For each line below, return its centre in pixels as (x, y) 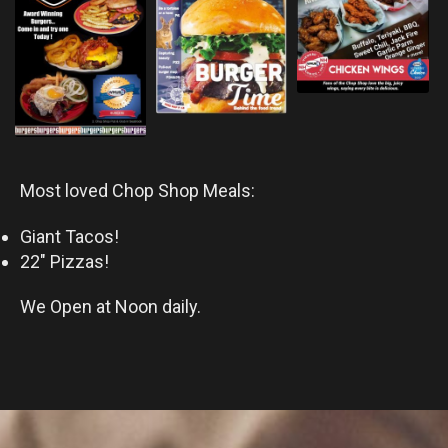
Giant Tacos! (69, 236)
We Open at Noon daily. (114, 306)
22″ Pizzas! (64, 261)
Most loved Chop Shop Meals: (137, 190)
